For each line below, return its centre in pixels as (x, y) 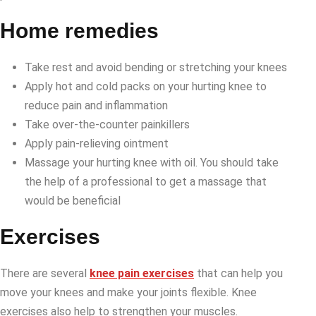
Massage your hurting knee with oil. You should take (152, 163)
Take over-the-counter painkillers (109, 125)
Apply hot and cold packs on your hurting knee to (146, 87)
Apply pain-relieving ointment (97, 144)
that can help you (238, 274)
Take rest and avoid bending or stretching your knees (157, 68)
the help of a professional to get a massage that (146, 182)
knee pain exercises (142, 274)
